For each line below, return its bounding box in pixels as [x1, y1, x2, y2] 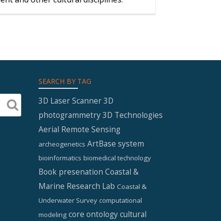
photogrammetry [38, 110, 101, 120]
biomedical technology [83, 153, 151, 162]
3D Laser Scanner [38, 95, 102, 106]
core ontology [69, 209, 118, 220]
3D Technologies [103, 110, 163, 120]
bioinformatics [38, 153, 81, 162]
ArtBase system [87, 138, 144, 149]
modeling [38, 210, 67, 219]
